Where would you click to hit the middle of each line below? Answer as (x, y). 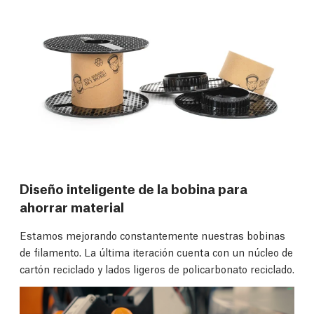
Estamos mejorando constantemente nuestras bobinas (152, 234)
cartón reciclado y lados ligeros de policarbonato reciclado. (157, 268)
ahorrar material (72, 206)
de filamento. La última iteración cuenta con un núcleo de (156, 251)
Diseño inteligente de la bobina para (134, 187)
